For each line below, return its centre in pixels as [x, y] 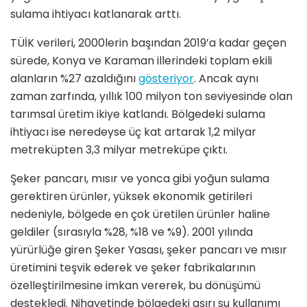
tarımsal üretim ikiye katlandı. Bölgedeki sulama [138, 114]
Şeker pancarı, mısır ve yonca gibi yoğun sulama [140, 178]
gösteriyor [166, 78]
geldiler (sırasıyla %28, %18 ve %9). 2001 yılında [132, 232]
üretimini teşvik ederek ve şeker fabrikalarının [133, 267]
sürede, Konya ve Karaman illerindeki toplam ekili [141, 60]
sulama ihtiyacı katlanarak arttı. [97, 14]
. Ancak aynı [226, 78]
